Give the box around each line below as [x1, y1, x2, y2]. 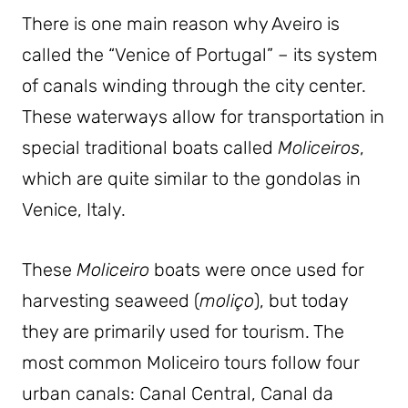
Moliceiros [278, 137, 360, 159]
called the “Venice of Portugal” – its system [22, 44, 378, 66]
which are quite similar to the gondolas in [22, 168, 361, 190]
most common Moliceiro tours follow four [22, 352, 360, 374]
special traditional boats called [22, 137, 278, 159]
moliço [199, 290, 254, 312]
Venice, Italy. [22, 199, 126, 221]
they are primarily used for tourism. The [22, 321, 344, 343]
